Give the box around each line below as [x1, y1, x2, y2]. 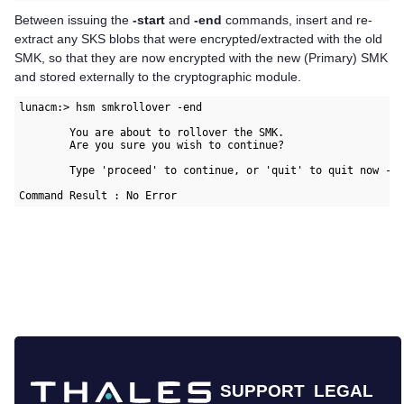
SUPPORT [220, 381, 305, 401]
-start [133, 12, 165, 27]
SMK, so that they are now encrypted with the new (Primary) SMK [14, 50, 388, 65]
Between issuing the [14, 12, 133, 27]
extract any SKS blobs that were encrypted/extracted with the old [14, 31, 382, 46]
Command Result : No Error [19, 188, 178, 202]
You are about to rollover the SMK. [19, 125, 285, 139]
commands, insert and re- [222, 12, 372, 27]
